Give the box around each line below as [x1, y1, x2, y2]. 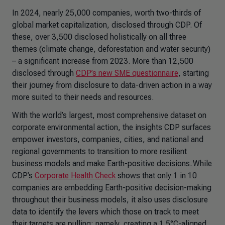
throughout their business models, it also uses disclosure [12, 195, 208, 204]
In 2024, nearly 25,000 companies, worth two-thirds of [12, 8, 201, 18]
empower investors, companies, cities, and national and [12, 135, 203, 144]
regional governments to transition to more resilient [12, 147, 187, 156]
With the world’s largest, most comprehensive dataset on [12, 110, 206, 120]
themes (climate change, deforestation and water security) [12, 44, 210, 54]
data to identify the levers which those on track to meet [12, 207, 199, 216]
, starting [178, 68, 209, 78]
